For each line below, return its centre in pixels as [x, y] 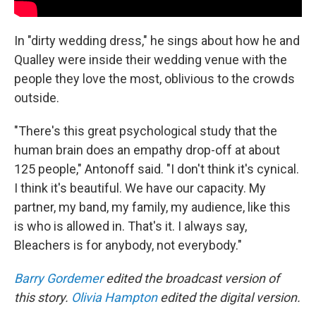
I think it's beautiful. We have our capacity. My [140, 188]
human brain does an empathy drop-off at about [147, 150]
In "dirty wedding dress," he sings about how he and [157, 41]
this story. [43, 297]
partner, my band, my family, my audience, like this [152, 207]
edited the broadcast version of [191, 278]
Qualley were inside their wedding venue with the [151, 60]
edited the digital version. [229, 297]
